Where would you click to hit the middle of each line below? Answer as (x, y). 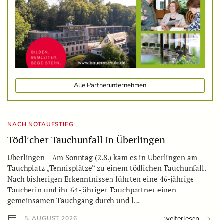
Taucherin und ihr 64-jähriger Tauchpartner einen (92, 190)
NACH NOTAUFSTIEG (41, 124)
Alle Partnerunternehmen (110, 86)
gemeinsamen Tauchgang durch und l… (74, 201)
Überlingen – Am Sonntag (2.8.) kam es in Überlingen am (102, 157)
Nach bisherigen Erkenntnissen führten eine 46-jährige (101, 179)
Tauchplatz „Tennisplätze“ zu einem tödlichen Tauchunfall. (107, 168)
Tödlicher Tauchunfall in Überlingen (86, 140)
